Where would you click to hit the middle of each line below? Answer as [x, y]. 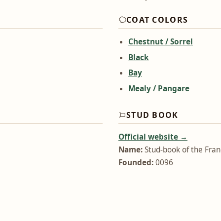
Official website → [153, 137]
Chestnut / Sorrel [161, 41]
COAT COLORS [157, 19]
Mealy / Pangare [159, 88]
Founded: [136, 162]
